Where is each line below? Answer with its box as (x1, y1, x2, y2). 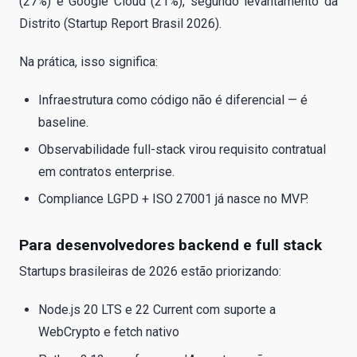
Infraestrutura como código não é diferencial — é (38, 92, 308, 108)
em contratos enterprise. (38, 163, 175, 179)
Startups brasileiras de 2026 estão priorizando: (19, 264, 281, 280)
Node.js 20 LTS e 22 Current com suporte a (38, 302, 276, 318)
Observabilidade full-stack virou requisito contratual (38, 141, 326, 157)
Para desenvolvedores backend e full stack (19, 236, 322, 255)
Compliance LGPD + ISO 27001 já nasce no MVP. (38, 191, 308, 207)
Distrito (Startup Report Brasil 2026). (19, 15, 222, 31)
